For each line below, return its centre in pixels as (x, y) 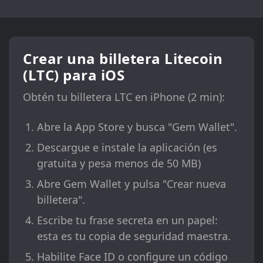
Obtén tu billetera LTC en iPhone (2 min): (124, 97)
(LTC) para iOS (74, 75)
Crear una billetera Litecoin (123, 59)
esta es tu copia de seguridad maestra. (134, 236)
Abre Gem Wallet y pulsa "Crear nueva (131, 184)
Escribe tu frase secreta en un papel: (127, 220)
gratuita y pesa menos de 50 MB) (119, 163)
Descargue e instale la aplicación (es (127, 148)
